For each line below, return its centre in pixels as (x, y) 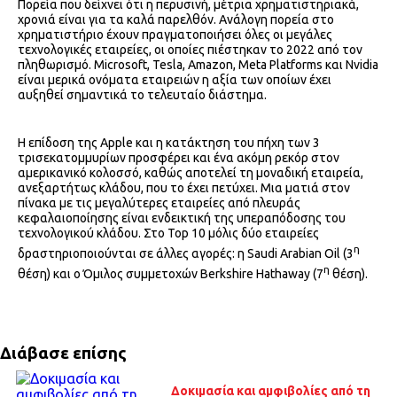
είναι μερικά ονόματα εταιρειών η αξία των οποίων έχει (175, 80)
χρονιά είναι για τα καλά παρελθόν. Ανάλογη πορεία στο (176, 20)
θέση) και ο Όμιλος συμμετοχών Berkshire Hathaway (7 (171, 273)
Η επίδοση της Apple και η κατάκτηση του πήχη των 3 (169, 143)
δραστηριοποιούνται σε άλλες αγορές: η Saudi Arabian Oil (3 (186, 253)
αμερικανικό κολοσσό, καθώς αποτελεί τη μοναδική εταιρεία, (191, 173)
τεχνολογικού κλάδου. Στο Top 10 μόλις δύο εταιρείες (168, 234)
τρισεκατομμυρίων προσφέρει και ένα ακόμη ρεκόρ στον (179, 158)
